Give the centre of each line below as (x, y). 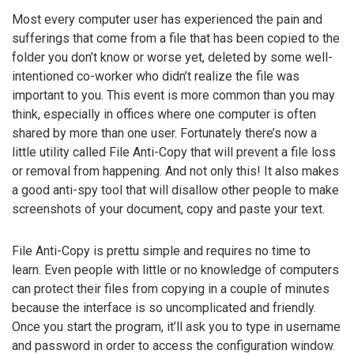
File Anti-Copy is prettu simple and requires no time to (161, 251)
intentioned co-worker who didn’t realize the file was (156, 77)
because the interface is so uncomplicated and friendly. (164, 308)
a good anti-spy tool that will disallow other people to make (175, 190)
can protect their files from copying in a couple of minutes (171, 289)
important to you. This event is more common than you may (173, 96)
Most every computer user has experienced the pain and (167, 20)
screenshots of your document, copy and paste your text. (168, 209)
